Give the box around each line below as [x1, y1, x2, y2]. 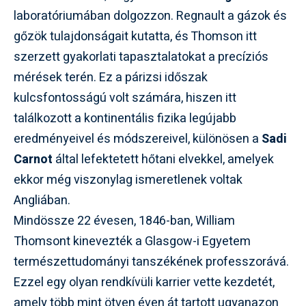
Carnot [14, 150, 53, 169]
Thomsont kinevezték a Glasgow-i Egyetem [14, 232, 251, 251]
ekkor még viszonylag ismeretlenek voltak [14, 171, 242, 189]
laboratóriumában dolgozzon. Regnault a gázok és [14, 7, 287, 25]
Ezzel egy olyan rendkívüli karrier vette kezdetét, [14, 273, 275, 292]
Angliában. [14, 191, 70, 210]
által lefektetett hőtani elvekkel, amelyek [53, 150, 274, 169]
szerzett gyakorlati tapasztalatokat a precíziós [14, 48, 268, 66]
